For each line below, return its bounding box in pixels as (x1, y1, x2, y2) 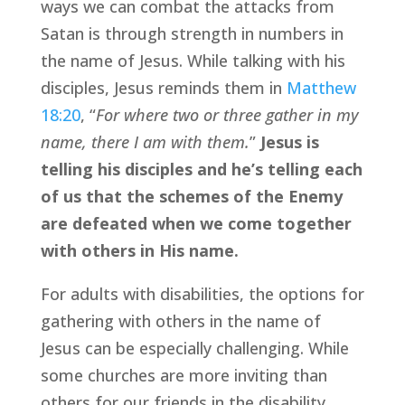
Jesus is (259, 131, 319, 153)
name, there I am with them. (40, 131, 250, 153)
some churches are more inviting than (40, 364, 327, 386)
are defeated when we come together (40, 212, 352, 234)
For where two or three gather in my (95, 104, 359, 126)
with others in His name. (40, 240, 239, 261)
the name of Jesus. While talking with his (40, 50, 345, 71)
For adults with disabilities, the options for (40, 283, 364, 305)
